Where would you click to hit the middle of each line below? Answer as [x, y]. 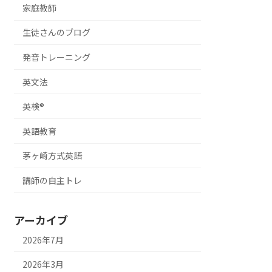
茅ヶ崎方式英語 [53, 156]
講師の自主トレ [53, 181]
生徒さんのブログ [57, 32]
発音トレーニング [57, 57]
